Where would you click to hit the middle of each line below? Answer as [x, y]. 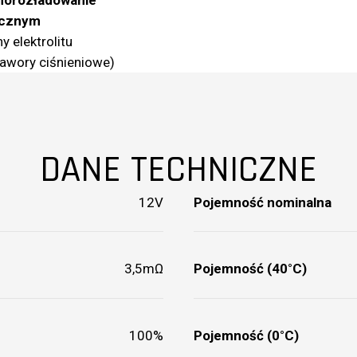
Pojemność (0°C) [246, 335]
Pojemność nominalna [262, 202]
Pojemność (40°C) [250, 269]
